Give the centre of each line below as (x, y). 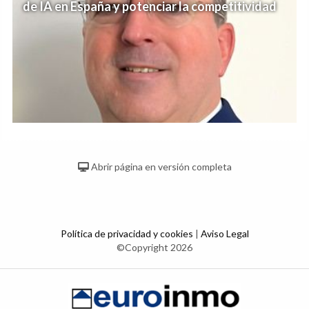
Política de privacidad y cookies (128, 233)
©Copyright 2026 (154, 247)
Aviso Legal (225, 233)
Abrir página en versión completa (160, 167)
